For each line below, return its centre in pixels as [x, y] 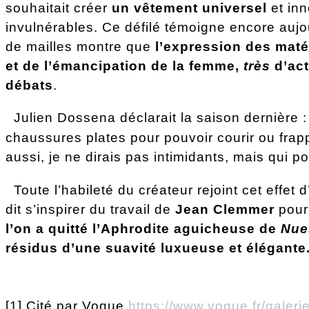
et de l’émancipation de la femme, [124, 66]
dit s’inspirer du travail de [90, 209]
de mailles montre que [80, 47]
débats [29, 85]
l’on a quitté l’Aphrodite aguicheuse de [143, 229]
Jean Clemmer [225, 209]
